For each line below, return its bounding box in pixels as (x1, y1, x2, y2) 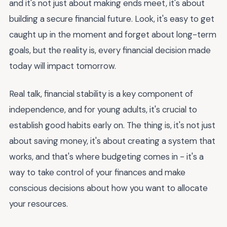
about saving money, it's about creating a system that (9, 135, 215, 146)
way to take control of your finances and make (9, 166, 185, 178)
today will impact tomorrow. (9, 60, 116, 71)
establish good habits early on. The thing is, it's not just (9, 119, 215, 131)
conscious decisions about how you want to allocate (9, 182, 208, 194)
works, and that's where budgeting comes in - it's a (9, 150, 204, 162)
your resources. (9, 198, 68, 209)
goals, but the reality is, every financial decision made (9, 45, 211, 56)
